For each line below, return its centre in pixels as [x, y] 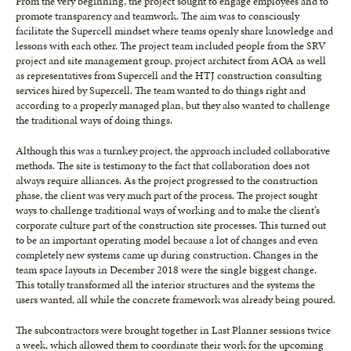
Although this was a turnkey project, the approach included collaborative [173, 151]
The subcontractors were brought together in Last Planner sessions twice [173, 331]
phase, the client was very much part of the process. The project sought [166, 196]
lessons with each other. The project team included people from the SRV [171, 46]
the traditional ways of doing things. [94, 121]
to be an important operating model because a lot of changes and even [167, 241]
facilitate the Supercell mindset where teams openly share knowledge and [174, 31]
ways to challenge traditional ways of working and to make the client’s [168, 211]
